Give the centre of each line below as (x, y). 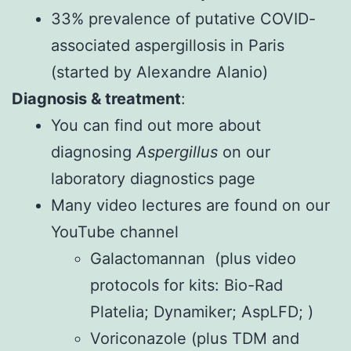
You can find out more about (156, 125)
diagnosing (94, 152)
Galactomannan (148, 258)
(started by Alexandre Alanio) (159, 72)
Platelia (117, 311)
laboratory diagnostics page (153, 178)
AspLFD (270, 311)
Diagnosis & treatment (96, 98)
